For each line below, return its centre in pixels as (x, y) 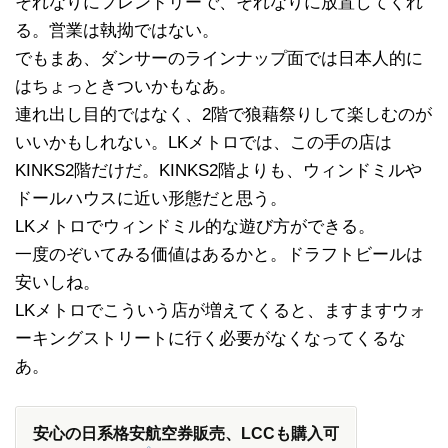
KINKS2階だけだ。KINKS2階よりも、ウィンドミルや (218, 171)
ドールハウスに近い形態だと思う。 (151, 199)
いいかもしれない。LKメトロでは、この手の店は (203, 143)
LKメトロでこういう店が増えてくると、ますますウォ (220, 311)
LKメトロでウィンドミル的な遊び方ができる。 (195, 227)
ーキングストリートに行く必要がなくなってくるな (210, 339)
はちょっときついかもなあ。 (125, 87)
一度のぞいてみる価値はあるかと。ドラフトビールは (219, 255)
